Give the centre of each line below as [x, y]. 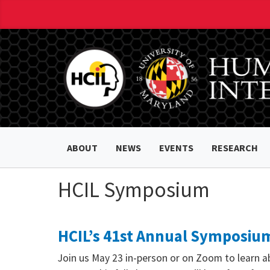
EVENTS [176, 147]
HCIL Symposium [134, 190]
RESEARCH [235, 147]
